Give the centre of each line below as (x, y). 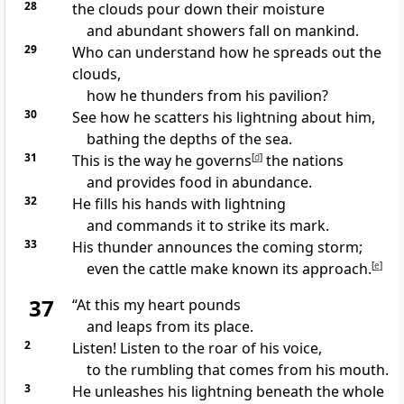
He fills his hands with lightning (179, 204)
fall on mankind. (302, 31)
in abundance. (262, 183)
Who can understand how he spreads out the (226, 53)
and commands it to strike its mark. (207, 226)
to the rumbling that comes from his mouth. (237, 370)
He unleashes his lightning (162, 392)
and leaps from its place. (170, 327)
